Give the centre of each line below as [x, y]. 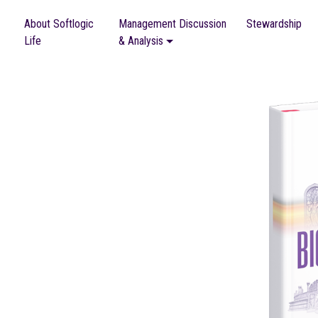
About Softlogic [59, 23]
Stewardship [274, 23]
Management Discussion [173, 23]
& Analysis [141, 40]
